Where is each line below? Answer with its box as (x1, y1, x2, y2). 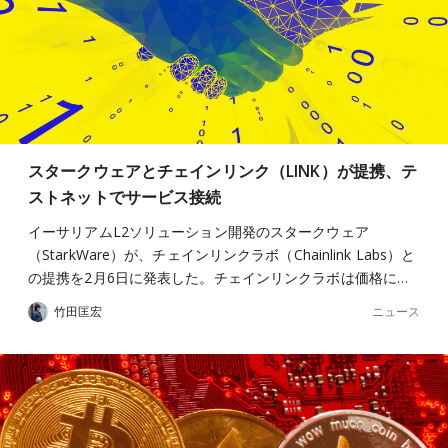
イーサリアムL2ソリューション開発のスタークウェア (28, 222, 369, 241)
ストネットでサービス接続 (28, 186, 222, 208)
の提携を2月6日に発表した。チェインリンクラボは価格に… (28, 268, 409, 287)
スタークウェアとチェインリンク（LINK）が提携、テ (28, 160, 418, 182)
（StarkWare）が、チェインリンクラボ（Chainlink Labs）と (28, 245, 416, 264)
